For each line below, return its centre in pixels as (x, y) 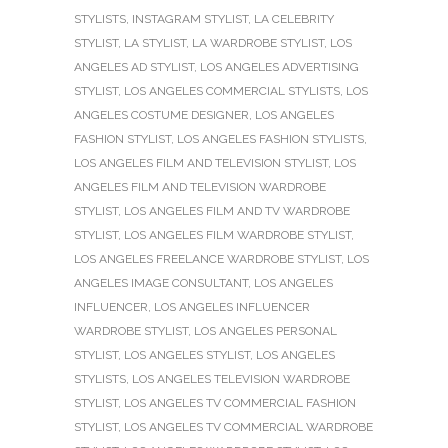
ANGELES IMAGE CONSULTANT (161, 282)
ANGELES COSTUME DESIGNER (161, 114)
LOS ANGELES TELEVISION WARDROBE (241, 378)
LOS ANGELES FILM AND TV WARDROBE (237, 210)
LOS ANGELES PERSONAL (265, 330)
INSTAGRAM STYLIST (190, 18)
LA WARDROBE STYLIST (258, 42)
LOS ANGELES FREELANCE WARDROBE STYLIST (207, 258)
